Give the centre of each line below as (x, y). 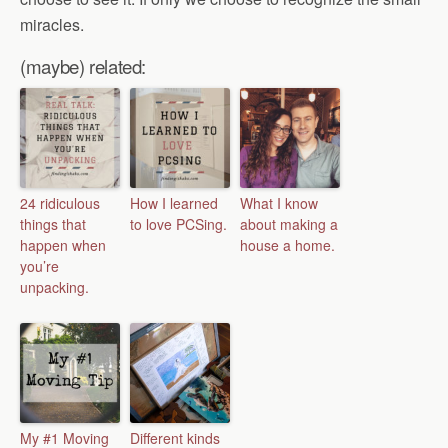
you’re (39, 265)
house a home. (287, 244)
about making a (289, 223)
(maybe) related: (83, 65)
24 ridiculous (60, 202)
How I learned (174, 202)
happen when (63, 244)
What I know (279, 202)
